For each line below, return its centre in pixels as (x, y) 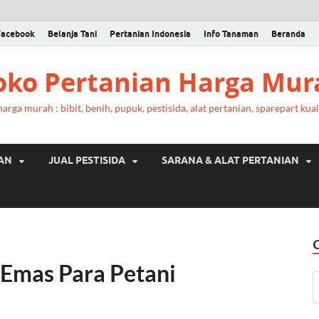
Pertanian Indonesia (150, 33)
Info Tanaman (231, 33)
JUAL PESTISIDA (87, 160)
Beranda (288, 33)
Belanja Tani (72, 33)
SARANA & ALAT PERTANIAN (230, 160)
